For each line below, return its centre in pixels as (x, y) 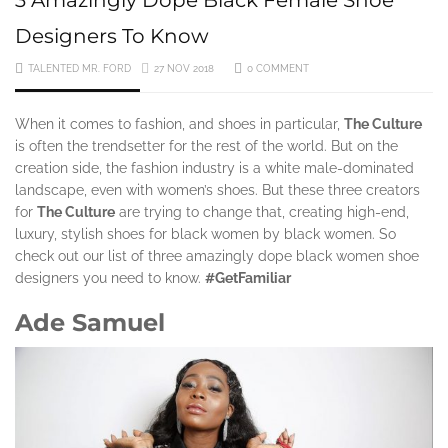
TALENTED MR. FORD (79, 68)
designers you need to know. (110, 277)
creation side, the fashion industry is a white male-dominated (214, 167)
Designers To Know (112, 35)
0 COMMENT (278, 68)
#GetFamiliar (248, 277)
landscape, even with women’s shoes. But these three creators (217, 189)
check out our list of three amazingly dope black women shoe (217, 255)
